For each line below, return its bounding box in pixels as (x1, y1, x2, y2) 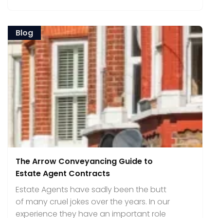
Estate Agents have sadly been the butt (16, 184, 166, 195)
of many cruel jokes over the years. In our (16, 196, 170, 207)
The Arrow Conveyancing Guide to (16, 156, 153, 167)
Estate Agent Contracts (16, 168, 110, 179)
